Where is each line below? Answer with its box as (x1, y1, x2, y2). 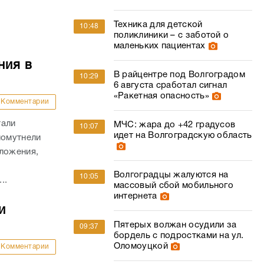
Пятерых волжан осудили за (113, 221, 237, 229)
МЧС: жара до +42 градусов (113, 121, 236, 129)
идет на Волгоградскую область (113, 131, 252, 140)
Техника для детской (113, 21, 203, 29)
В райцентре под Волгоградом (113, 71, 245, 79)
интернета (113, 192, 157, 200)
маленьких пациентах (113, 42, 206, 50)
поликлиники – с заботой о (113, 31, 229, 39)
